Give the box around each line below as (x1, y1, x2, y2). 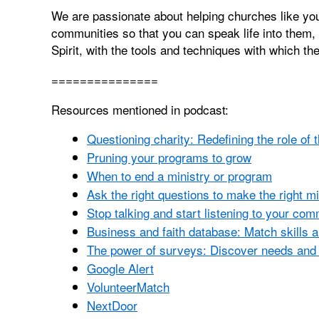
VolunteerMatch (87, 278, 169, 296)
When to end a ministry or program (87, 167, 272, 184)
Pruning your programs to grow (87, 148, 251, 166)
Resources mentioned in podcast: (51, 100, 229, 118)
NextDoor (87, 296, 137, 314)
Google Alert (87, 259, 154, 277)
